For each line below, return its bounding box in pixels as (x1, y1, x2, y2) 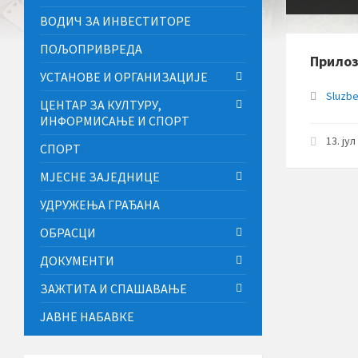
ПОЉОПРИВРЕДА (40, 40, 142, 57)
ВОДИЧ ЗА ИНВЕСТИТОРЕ (40, 12, 191, 29)
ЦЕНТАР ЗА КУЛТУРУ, (40, 96, 161, 113)
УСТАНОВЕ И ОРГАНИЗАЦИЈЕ (40, 68, 208, 85)
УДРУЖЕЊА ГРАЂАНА (40, 196, 160, 213)
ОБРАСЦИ (40, 224, 96, 241)
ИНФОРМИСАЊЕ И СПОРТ (40, 112, 189, 129)
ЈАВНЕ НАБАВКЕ (40, 308, 134, 324)
